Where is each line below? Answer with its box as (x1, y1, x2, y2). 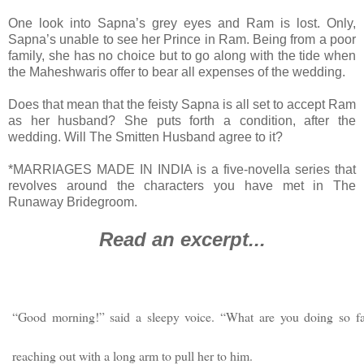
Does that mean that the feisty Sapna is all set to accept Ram (8, 97, 356, 111)
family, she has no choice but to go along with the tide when (8, 48, 356, 63)
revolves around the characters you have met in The (8, 178, 356, 193)
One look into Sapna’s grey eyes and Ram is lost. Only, (8, 15, 356, 30)
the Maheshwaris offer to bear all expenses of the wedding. (8, 64, 349, 79)
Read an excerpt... (98, 227, 266, 250)
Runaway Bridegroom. (8, 194, 137, 209)
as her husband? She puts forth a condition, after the (8, 113, 356, 128)
